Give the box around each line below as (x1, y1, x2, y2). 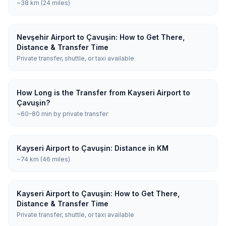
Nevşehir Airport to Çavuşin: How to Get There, (17, 33, 185, 41)
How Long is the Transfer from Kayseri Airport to (17, 88, 190, 97)
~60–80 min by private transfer (17, 110, 108, 118)
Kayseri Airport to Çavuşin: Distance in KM (17, 144, 168, 152)
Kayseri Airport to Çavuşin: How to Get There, (17, 189, 180, 198)
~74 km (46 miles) (17, 155, 70, 163)
